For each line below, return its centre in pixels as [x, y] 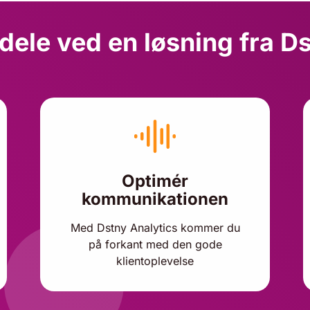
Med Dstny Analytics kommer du [155, 228]
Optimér [155, 181]
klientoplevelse [155, 261]
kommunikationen [155, 199]
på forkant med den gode [155, 244]
